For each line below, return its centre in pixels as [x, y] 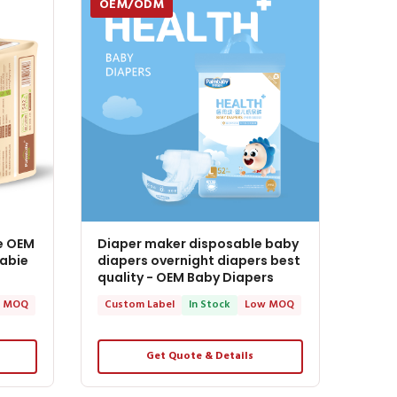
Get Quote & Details [200, 356]
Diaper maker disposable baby [198, 243]
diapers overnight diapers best [198, 260]
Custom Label [139, 304]
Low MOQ [269, 304]
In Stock [209, 304]
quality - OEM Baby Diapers [185, 277]
